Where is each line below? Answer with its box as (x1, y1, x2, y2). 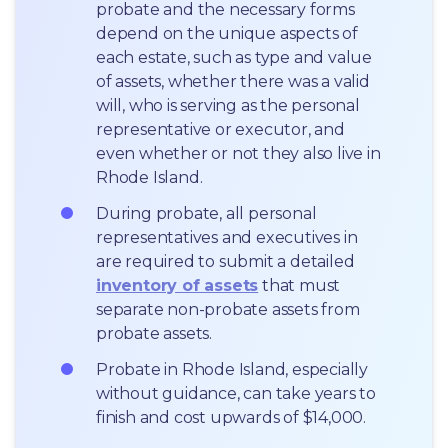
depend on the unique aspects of (96, 23, 358, 43)
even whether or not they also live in (96, 143, 381, 163)
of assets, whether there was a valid (96, 71, 370, 91)
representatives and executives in (96, 227, 358, 247)
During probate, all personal (96, 203, 317, 223)
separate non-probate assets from (96, 299, 360, 319)
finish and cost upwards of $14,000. (96, 407, 367, 427)
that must (258, 275, 341, 295)
